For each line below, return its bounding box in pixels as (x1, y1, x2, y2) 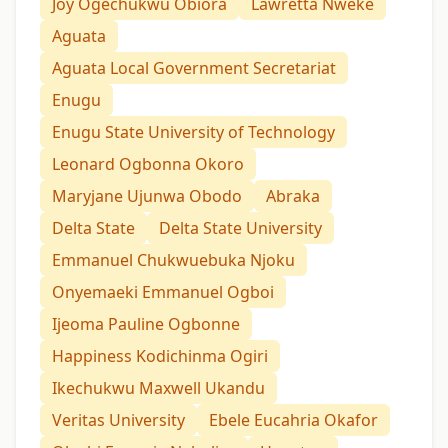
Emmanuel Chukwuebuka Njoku (52, 248, 295, 271)
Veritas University (52, 408, 185, 431)
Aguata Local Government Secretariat (52, 56, 336, 79)
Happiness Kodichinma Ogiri (52, 344, 268, 367)
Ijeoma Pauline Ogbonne (52, 312, 240, 335)
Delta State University (159, 216, 322, 239)
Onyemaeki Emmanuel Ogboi (52, 280, 274, 303)
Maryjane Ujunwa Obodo (52, 184, 242, 207)
